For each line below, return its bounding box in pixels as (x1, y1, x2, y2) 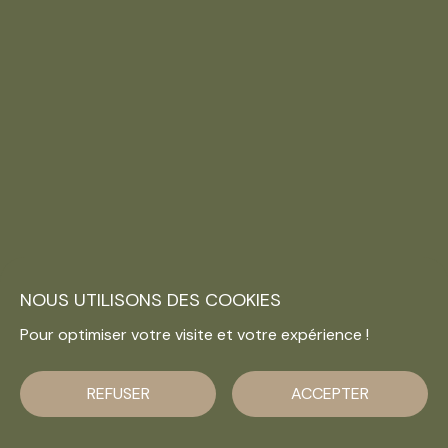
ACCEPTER (291, 383, 369, 404)
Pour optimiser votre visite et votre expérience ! (20, 324, 369, 345)
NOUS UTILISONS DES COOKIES (20, 288, 281, 312)
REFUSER (86, 383, 150, 404)
